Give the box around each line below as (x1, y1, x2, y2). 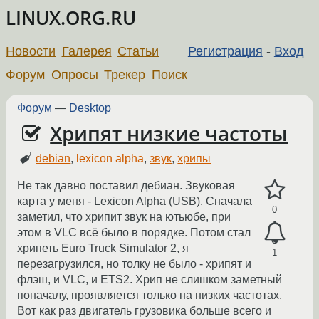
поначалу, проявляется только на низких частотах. (17, 289, 282, 302)
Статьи (117, 43, 159, 58)
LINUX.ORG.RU (6, 6, 136, 31)
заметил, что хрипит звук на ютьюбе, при (17, 211, 231, 224)
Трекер (104, 67, 146, 82)
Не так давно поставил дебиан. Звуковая (17, 179, 235, 192)
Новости (6, 43, 56, 58)
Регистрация (187, 43, 263, 58)
